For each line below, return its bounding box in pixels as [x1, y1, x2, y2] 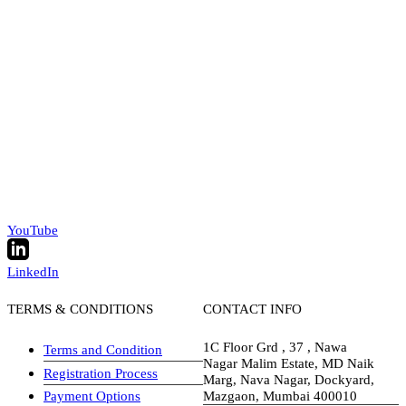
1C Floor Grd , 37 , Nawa [203, 339, 347, 355]
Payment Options [43, 387, 140, 403]
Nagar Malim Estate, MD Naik [203, 355, 374, 372]
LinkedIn [7, 264, 59, 280]
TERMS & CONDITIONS [7, 301, 153, 317]
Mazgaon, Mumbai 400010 [203, 388, 357, 404]
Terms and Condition [43, 342, 162, 358]
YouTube [7, 222, 58, 238]
